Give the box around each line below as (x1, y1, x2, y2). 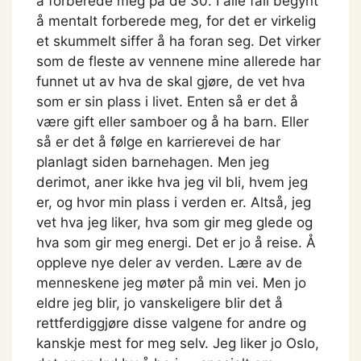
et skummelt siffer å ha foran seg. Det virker (36, 33, 321, 50)
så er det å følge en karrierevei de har (36, 134, 280, 151)
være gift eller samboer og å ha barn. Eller (36, 114, 309, 131)
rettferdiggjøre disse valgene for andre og (36, 315, 306, 332)
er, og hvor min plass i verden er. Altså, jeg (36, 194, 311, 211)
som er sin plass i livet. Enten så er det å (36, 93, 298, 110)
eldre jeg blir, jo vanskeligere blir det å (36, 295, 283, 312)
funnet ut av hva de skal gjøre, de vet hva (36, 73, 305, 90)
